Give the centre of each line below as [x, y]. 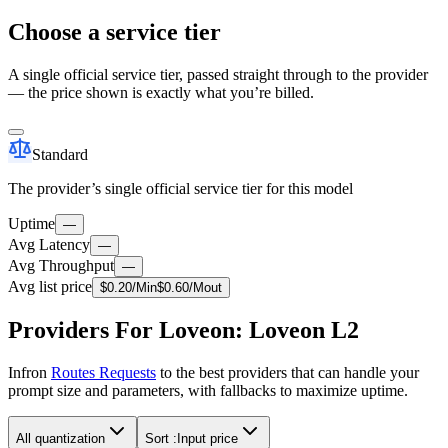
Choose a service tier [114, 31]
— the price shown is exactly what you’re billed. [161, 92]
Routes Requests [103, 373]
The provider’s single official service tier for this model [180, 188]
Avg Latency [49, 244]
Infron [29, 373]
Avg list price [50, 286]
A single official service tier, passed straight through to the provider [218, 74]
